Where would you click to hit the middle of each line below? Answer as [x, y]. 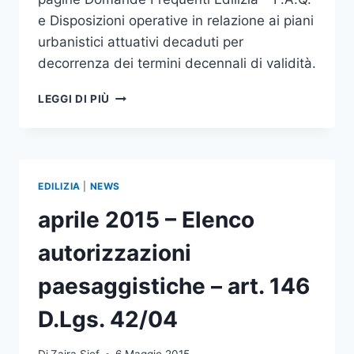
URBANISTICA [149, 177]
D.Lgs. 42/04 [108, 319]
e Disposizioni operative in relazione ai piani [176, 20]
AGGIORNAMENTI [159, 94]
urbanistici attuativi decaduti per [141, 41]
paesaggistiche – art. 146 [174, 286]
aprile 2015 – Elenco [146, 219]
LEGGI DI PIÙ [74, 98]
